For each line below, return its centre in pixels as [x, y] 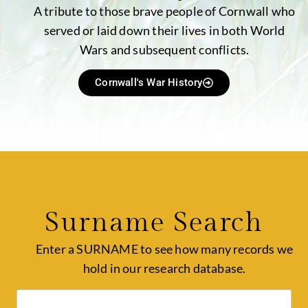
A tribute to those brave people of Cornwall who [164, 11]
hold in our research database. [164, 268]
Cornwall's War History [149, 82]
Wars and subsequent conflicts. [164, 50]
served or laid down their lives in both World [164, 31]
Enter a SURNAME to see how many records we [164, 249]
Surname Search [154, 222]
